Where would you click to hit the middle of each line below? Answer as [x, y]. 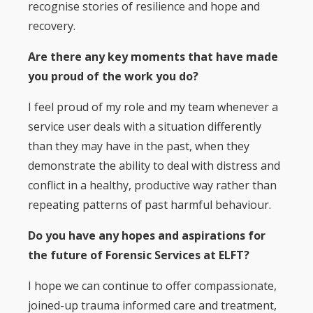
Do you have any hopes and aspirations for [147, 235]
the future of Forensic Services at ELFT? [139, 255]
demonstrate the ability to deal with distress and [154, 165]
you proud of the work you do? [113, 76]
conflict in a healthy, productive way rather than [152, 185]
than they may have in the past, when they [139, 146]
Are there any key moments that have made [153, 56]
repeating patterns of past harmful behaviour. [151, 204]
